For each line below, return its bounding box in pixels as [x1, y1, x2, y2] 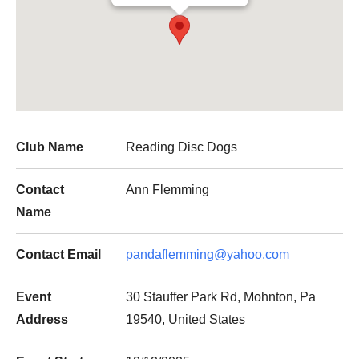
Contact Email [16, 248, 101, 261]
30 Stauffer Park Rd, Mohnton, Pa [126, 290, 316, 304]
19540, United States [126, 313, 245, 326]
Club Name [16, 140, 83, 154]
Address [16, 313, 68, 326]
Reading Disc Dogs [126, 140, 237, 154]
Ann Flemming [126, 183, 209, 196]
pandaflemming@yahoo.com [126, 248, 289, 261]
